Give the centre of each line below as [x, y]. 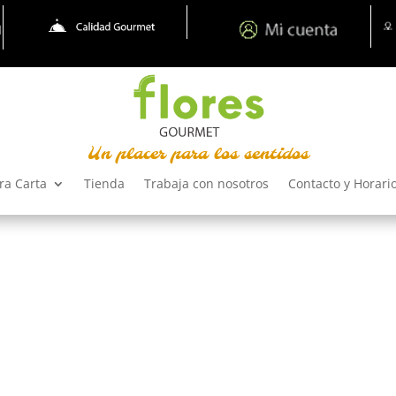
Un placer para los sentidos [198, 154]
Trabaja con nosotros [206, 183]
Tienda [104, 183]
